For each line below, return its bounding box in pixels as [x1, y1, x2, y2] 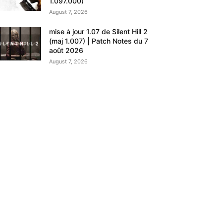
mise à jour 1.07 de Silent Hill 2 [49, 27, 148, 36]
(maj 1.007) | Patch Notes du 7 [49, 37, 149, 46]
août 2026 [49, 46, 84, 55]
